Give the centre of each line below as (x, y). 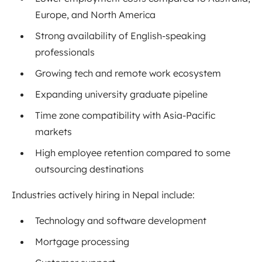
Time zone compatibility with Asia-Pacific (125, 116)
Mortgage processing (82, 242)
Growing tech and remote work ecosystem (128, 73)
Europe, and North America (95, 15)
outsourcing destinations (89, 169)
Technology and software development (121, 221)
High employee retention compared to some (133, 153)
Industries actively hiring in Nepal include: (103, 195)
